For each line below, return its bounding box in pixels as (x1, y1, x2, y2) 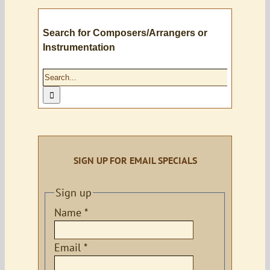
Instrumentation (43, 42, 115, 53)
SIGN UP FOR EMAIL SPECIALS (73, 154, 197, 167)
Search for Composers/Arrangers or (43, 28, 207, 39)
